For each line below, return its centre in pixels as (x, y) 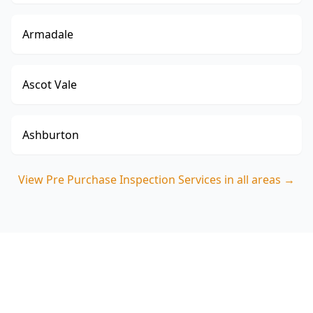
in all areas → (258, 180)
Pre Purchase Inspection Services (134, 180)
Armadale (48, 34)
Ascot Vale (50, 85)
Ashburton (51, 135)
